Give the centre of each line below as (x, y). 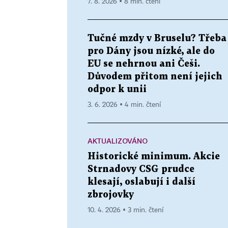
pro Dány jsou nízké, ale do (151, 51)
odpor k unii (117, 89)
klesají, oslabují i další (141, 182)
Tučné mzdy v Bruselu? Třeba (157, 38)
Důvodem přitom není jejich (155, 76)
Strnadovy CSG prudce (141, 169)
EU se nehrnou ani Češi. (144, 64)
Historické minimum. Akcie (154, 156)
